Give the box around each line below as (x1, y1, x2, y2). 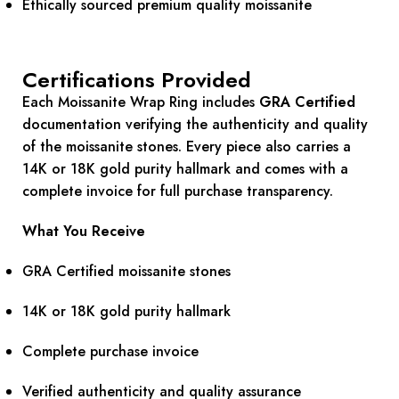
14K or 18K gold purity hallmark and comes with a (22, 159, 348, 180)
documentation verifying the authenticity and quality (22, 114, 368, 135)
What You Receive (22, 221, 145, 242)
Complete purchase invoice (22, 341, 199, 362)
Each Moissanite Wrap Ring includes (22, 92, 259, 113)
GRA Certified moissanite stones (22, 261, 231, 282)
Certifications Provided (22, 64, 251, 96)
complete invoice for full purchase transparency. (22, 181, 333, 202)
